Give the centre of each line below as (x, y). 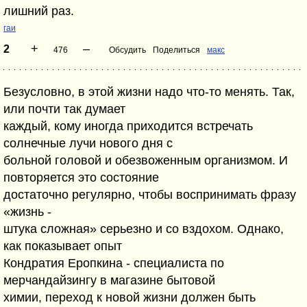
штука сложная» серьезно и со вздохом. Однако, (144, 229)
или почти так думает (64, 109)
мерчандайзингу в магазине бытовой (109, 280)
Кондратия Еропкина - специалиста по (114, 263)
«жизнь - (27, 212)
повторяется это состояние (81, 177)
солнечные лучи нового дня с (88, 143)
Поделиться (176, 50)
